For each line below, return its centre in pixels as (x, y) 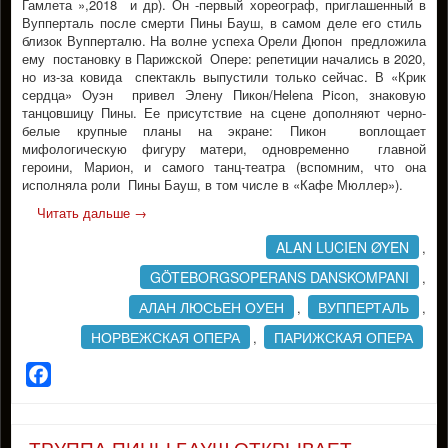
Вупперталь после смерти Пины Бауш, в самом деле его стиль (224, 22)
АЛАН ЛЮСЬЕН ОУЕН (211, 307)
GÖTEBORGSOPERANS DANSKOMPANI (279, 277)
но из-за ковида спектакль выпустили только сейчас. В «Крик (224, 76)
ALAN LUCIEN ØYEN (342, 247)
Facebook (86, 374)
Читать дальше (85, 212)
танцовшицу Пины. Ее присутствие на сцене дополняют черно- (224, 112)
